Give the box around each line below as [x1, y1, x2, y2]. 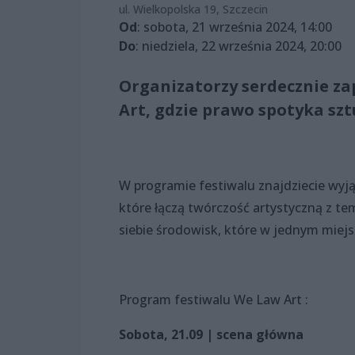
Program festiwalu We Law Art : [119, 291, 308, 309]
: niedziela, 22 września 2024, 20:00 [136, 37, 342, 55]
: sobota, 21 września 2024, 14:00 [137, 18, 332, 36]
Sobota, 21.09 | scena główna [119, 326, 303, 344]
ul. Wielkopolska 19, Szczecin [119, 2, 268, 17]
